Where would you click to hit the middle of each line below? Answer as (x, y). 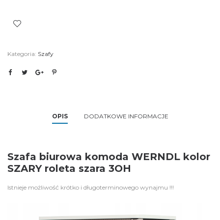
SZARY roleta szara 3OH (69, 168)
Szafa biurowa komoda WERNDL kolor (109, 157)
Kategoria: (23, 54)
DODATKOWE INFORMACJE (126, 116)
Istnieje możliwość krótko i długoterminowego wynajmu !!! (91, 187)
